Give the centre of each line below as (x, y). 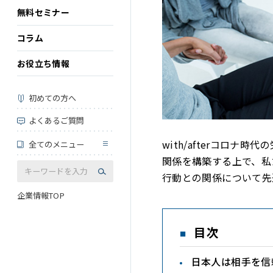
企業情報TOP (41, 195)
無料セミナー (44, 12)
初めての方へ (52, 98)
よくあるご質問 (56, 121)
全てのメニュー (56, 144)
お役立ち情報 (44, 63)
